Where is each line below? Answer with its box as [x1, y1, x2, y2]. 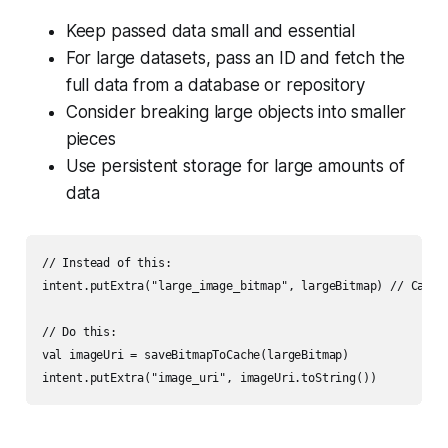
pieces [65, 129, 116, 150]
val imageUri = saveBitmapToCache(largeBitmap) [41, 348, 350, 363]
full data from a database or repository [65, 75, 366, 96]
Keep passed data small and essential [65, 21, 355, 42]
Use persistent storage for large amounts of [65, 156, 405, 177]
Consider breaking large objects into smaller [65, 102, 407, 123]
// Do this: [41, 325, 117, 340]
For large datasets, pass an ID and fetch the [65, 48, 406, 69]
